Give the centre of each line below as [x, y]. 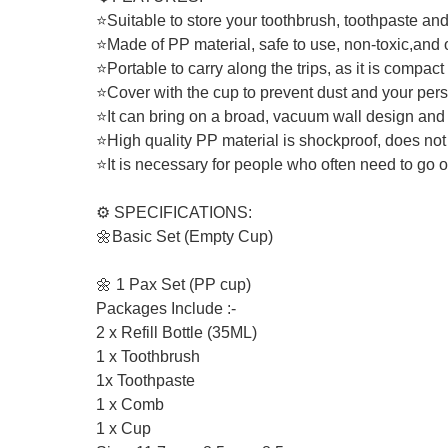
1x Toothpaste [145, 380]
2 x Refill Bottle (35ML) [176, 332]
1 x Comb [130, 404]
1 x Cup [123, 428]
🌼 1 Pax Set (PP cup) [173, 284]
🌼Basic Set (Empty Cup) [184, 236]
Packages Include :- [166, 308]
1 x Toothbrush [148, 356]
